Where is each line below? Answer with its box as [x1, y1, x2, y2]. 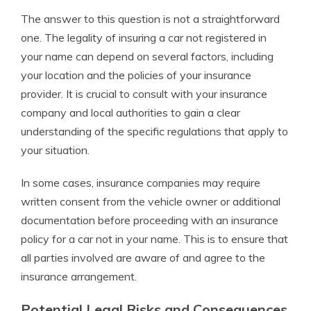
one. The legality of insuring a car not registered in [21, 31, 267, 44]
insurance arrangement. [21, 269, 137, 283]
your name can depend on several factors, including [21, 49, 274, 63]
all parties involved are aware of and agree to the [21, 251, 265, 264]
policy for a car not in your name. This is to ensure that [21, 232, 288, 246]
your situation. [21, 143, 90, 157]
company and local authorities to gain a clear [21, 106, 240, 119]
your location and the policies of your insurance [21, 68, 251, 82]
